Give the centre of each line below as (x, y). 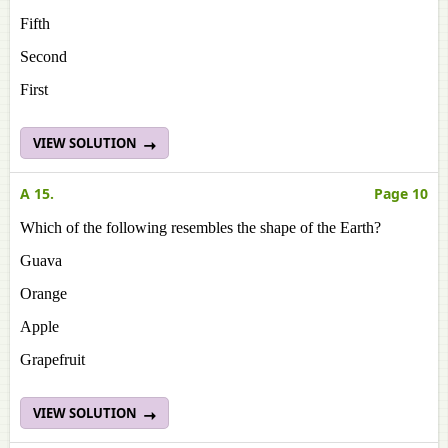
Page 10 (401, 193)
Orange (43, 293)
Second (43, 56)
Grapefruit (52, 359)
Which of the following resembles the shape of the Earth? (200, 227)
